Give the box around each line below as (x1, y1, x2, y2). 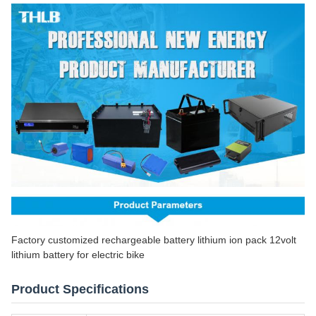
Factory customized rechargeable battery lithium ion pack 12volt (11, 233, 296, 245)
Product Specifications (11, 281, 149, 296)
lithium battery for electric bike (11, 248, 145, 260)
